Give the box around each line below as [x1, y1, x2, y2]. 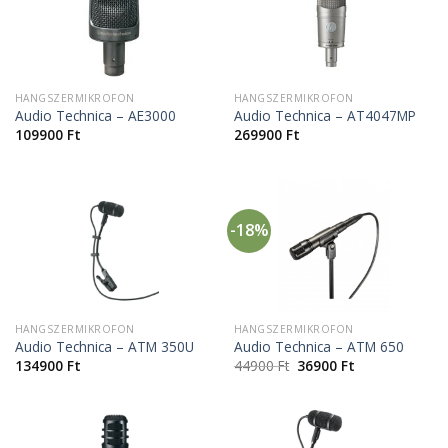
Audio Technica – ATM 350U [14, 337, 194, 357]
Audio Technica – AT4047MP [233, 106, 416, 126]
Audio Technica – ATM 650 [233, 337, 404, 357]
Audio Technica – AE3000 [14, 106, 176, 126]
